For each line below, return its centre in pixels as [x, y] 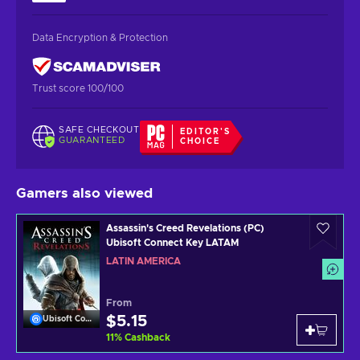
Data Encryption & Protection [100, 37]
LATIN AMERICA [143, 261]
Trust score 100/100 [78, 88]
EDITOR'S [206, 131]
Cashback [147, 337]
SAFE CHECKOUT [99, 130]
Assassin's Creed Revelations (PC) [185, 228]
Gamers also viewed [84, 193]
